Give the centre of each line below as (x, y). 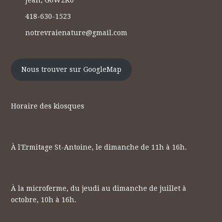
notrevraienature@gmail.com (77, 32)
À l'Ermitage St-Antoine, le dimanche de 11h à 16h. (99, 147)
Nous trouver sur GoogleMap (72, 70)
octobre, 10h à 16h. (44, 200)
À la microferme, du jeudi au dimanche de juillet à (99, 189)
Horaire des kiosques (48, 106)
